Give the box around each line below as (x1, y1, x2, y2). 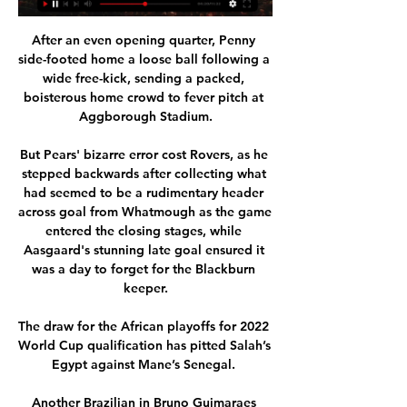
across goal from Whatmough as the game (18, 203, 272, 220)
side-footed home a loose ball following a (18, 50, 270, 67)
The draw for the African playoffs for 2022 (18, 317, 269, 334)
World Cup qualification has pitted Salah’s (18, 336, 271, 353)
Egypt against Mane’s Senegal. (52, 355, 239, 372)
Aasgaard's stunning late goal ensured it (23, 241, 264, 258)
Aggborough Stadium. (78, 107, 213, 124)
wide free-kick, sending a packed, (43, 69, 244, 86)
